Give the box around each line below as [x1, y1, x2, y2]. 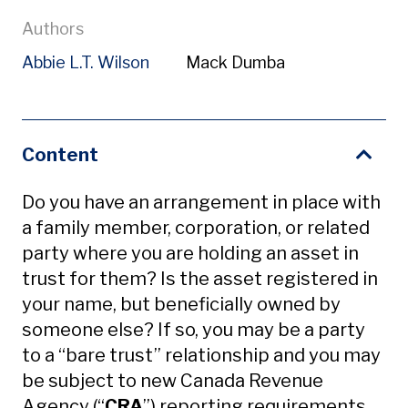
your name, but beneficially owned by [22, 293, 341, 315]
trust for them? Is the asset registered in [22, 268, 378, 290]
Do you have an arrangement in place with [22, 191, 381, 213]
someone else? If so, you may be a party [22, 319, 365, 341]
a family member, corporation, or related [22, 217, 370, 239]
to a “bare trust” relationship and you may [22, 344, 381, 366]
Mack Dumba [186, 53, 285, 72]
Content [22, 144, 98, 166]
